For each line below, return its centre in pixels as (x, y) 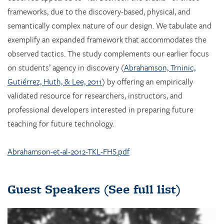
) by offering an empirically (147, 82)
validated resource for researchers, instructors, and (95, 96)
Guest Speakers (54, 189)
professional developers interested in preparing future (100, 110)
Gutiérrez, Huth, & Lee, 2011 (55, 82)
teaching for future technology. (61, 124)
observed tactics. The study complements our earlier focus (108, 54)
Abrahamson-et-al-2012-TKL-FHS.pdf (68, 151)
